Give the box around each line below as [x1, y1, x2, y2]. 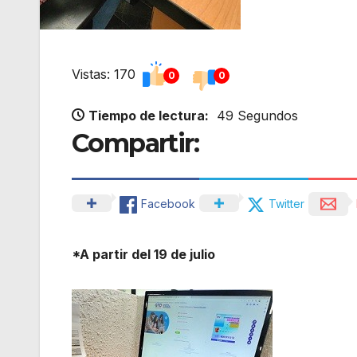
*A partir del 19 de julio [72, 245, 215, 262]
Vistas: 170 [72, 66, 139, 83]
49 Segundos [217, 108, 298, 124]
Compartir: [72, 127, 198, 159]
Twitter [269, 196, 304, 210]
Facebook [141, 196, 195, 210]
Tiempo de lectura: [88, 108, 209, 124]
